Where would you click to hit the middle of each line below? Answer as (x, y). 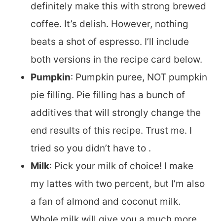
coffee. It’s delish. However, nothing (110, 24)
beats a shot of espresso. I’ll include (110, 42)
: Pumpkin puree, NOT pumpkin (139, 77)
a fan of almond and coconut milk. (106, 202)
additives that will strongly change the (116, 113)
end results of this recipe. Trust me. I (111, 130)
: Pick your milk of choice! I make (121, 166)
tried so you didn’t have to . (91, 148)
